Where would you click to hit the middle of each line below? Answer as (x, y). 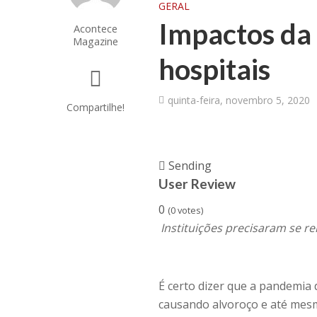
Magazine (95, 41)
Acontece (95, 28)
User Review (197, 184)
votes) (190, 210)
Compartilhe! (95, 107)
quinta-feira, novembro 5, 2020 (239, 100)
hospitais (215, 69)
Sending (189, 166)
